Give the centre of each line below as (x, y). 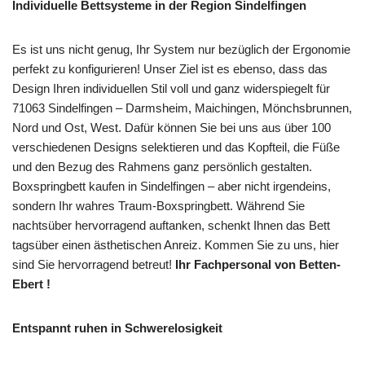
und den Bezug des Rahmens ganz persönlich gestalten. (162, 166)
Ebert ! (31, 284)
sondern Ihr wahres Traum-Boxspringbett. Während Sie (158, 205)
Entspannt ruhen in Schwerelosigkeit (117, 328)
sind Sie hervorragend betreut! (94, 264)
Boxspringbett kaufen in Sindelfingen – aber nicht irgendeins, (172, 186)
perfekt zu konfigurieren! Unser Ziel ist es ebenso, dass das (170, 68)
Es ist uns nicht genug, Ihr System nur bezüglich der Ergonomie (181, 49)
